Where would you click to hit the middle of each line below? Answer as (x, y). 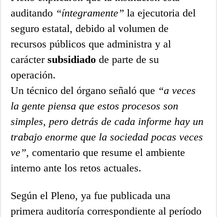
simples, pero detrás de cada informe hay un (107, 121)
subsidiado (72, 59)
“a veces (177, 90)
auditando (33, 13)
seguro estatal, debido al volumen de (90, 28)
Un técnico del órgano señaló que (85, 90)
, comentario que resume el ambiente (106, 152)
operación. (33, 75)
